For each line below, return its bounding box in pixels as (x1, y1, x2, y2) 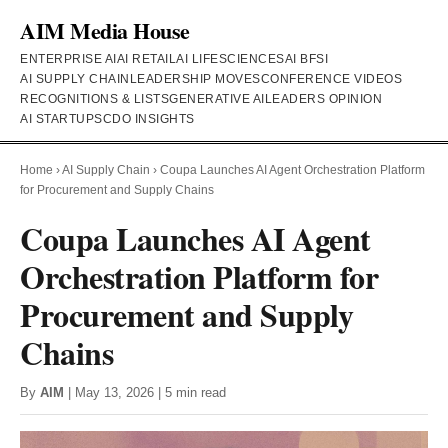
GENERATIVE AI (169, 92, 265, 106)
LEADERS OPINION (264, 92, 382, 106)
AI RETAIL (116, 52, 176, 66)
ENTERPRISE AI (20, 52, 117, 66)
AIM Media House (20, 14, 190, 47)
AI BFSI (284, 52, 328, 66)
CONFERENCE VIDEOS (260, 72, 402, 86)
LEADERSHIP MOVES (129, 72, 261, 86)
